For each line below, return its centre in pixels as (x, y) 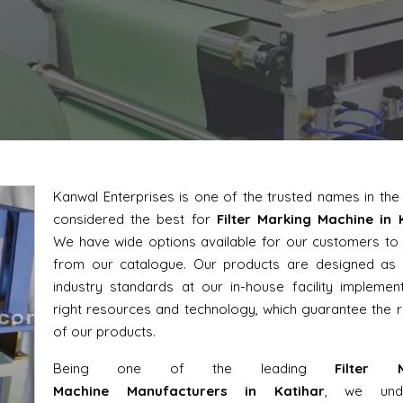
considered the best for (135, 219)
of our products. (104, 332)
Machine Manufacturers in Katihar (189, 391)
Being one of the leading (194, 369)
